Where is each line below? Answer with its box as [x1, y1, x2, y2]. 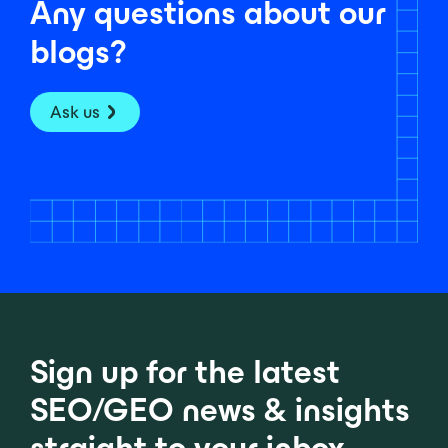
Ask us [50, 101, 100, 122]
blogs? [30, 33, 126, 70]
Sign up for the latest [30, 353, 340, 390]
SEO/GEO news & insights [30, 391, 410, 428]
